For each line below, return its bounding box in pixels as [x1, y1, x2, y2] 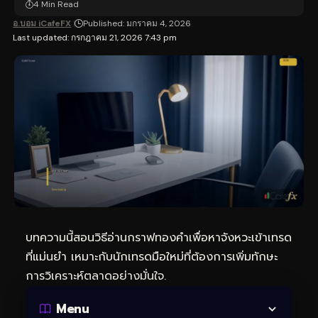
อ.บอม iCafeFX [13, 18, 72, 29]
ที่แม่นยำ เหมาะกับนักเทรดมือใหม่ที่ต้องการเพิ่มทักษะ [26, 248, 278, 266]
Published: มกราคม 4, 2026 [83, 18, 192, 29]
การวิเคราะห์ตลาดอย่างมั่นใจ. [26, 268, 166, 285]
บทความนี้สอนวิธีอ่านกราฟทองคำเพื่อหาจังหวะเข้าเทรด [26, 229, 292, 247]
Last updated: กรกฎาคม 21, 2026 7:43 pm [13, 32, 177, 43]
